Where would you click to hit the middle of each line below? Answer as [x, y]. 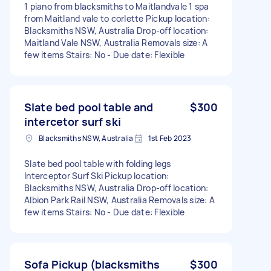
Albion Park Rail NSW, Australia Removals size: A [119, 200]
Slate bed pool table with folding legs [98, 163]
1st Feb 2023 [170, 138]
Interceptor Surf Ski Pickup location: [97, 175]
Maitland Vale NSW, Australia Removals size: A [116, 42]
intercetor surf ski [73, 121]
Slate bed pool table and [89, 107]
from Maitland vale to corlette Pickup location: [117, 18]
